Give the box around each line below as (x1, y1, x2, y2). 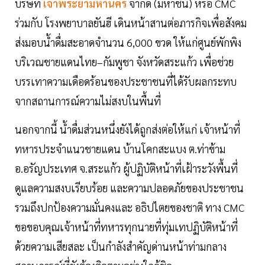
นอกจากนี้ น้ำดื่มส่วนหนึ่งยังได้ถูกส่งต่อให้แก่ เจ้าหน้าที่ (15, 122, 240, 137)
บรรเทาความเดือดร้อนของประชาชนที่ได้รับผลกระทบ (15, 75, 237, 89)
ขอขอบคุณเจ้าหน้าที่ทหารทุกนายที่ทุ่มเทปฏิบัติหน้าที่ (15, 220, 238, 234)
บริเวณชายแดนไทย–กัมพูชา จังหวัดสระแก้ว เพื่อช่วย (15, 55, 234, 69)
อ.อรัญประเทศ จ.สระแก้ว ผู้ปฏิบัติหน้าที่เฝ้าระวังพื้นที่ (15, 161, 238, 176)
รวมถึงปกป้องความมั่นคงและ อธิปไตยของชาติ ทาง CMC (15, 201, 244, 215)
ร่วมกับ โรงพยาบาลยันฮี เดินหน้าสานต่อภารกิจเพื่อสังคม (15, 16, 247, 30)
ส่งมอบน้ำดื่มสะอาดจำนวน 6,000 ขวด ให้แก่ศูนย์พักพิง (15, 35, 241, 50)
